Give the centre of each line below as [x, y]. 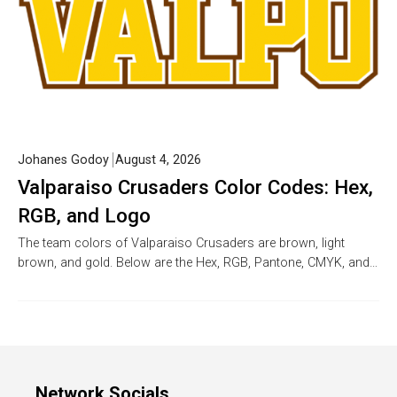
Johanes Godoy [63, 160]
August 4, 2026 [158, 160]
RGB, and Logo [84, 216]
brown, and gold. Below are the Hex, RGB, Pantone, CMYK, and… [198, 263]
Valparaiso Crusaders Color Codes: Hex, [195, 187]
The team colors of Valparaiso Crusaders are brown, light [181, 244]
